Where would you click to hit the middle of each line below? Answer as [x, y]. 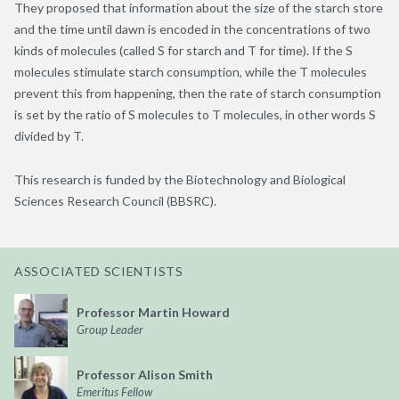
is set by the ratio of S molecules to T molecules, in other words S [195, 114]
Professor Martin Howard [153, 312]
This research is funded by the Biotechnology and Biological [180, 179]
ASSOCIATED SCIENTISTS [99, 271]
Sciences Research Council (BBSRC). [115, 200]
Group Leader [110, 329]
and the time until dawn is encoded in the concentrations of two [192, 28]
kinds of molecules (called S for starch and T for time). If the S [183, 50]
